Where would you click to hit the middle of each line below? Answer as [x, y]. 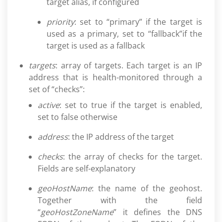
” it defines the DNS [158, 212]
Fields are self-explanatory [86, 168]
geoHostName [65, 188]
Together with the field [120, 200]
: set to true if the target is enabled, [131, 105]
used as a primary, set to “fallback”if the [124, 34]
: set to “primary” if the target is [138, 22]
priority [60, 22]
